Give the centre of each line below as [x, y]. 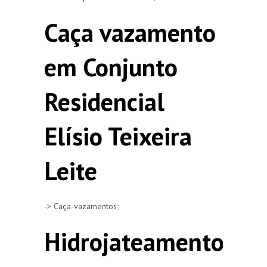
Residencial [104, 101]
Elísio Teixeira [118, 136]
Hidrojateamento [134, 241]
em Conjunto [111, 67]
